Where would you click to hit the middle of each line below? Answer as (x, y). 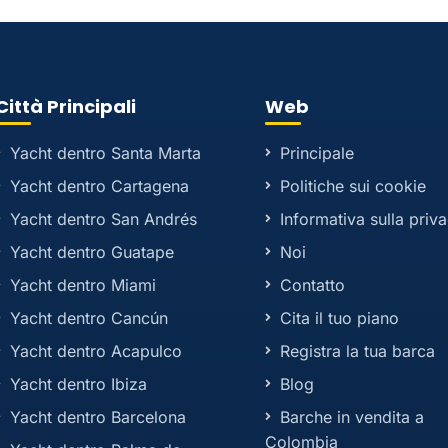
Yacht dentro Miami (82, 285)
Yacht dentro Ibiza (78, 384)
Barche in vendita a (352, 417)
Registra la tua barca (358, 351)
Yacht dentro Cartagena (99, 186)
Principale (317, 153)
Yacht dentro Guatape (91, 252)
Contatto (313, 285)
